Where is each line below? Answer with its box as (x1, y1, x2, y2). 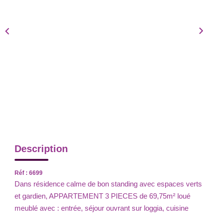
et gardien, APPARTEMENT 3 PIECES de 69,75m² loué (15, 191, 190, 200)
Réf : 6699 (15, 169, 43, 176)
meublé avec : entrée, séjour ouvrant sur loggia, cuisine (15, 203, 188, 212)
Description (15, 143, 68, 154)
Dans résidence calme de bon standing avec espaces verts (15, 179, 202, 188)
